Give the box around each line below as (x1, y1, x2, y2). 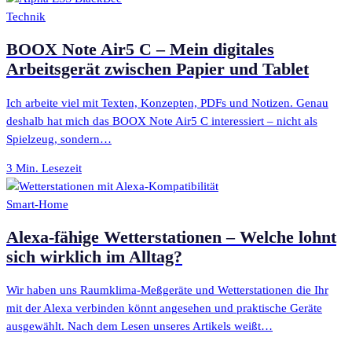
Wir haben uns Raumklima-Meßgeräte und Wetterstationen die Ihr (6, 284, 328, 297)
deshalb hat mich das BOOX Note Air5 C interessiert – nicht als (6, 114, 317, 127)
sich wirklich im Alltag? (6, 247, 182, 267)
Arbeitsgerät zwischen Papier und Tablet (6, 60, 309, 79)
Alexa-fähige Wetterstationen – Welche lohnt (6, 228, 336, 247)
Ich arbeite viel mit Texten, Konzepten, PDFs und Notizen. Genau (6, 96, 328, 109)
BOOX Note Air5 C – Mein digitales (6, 40, 274, 60)
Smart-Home (6, 198, 68, 211)
